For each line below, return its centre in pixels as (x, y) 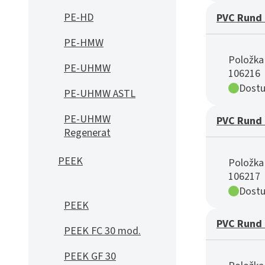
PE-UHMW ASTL (100, 94)
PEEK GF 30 (90, 256)
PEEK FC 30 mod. (102, 231)
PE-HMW (84, 43)
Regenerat (87, 133)
